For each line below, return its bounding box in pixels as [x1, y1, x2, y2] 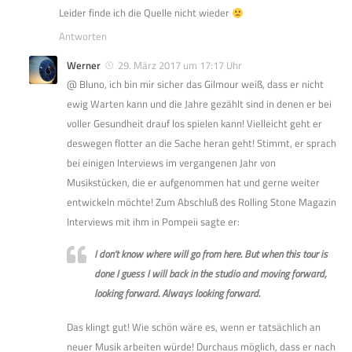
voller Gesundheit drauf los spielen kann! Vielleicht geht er [67, 115, 322, 132]
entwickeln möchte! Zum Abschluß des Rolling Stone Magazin [67, 194, 336, 211]
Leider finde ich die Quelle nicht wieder [59, 5, 232, 21]
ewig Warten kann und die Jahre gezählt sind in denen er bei [67, 96, 332, 112]
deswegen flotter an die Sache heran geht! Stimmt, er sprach [67, 135, 336, 152]
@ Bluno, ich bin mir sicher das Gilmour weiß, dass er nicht [67, 76, 324, 93]
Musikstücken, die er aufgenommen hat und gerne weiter [67, 174, 320, 191]
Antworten [59, 28, 107, 45]
